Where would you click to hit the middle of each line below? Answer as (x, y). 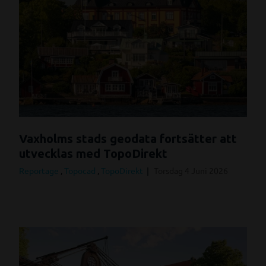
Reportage (40, 170)
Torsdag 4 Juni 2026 (191, 170)
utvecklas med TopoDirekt (93, 153)
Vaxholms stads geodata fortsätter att (128, 138)
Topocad (81, 170)
